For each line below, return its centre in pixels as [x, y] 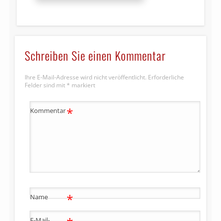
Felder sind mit [46, 85]
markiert [83, 85]
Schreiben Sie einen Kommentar [95, 55]
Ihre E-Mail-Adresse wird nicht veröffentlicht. [86, 77]
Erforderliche [166, 77]
